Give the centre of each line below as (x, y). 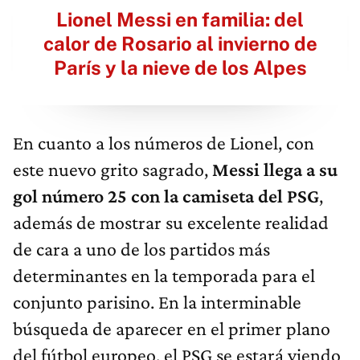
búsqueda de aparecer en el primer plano (172, 328)
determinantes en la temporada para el (164, 275)
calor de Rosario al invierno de (180, 43)
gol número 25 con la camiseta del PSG (166, 195)
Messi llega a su (275, 169)
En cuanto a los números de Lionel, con (164, 142)
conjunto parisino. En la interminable (157, 301)
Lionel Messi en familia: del (180, 19)
